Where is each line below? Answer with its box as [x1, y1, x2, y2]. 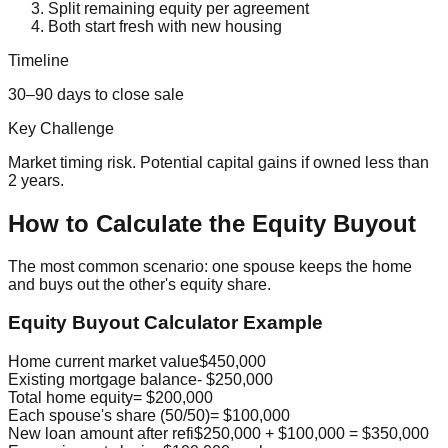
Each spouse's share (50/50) [8, 406, 210, 424]
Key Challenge [8, 119, 114, 137]
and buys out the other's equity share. [8, 275, 271, 293]
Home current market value [8, 352, 199, 370]
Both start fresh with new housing [48, 17, 282, 35]
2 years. [8, 171, 64, 189]
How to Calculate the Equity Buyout [8, 209, 416, 237]
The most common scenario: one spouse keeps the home [8, 257, 412, 275]
